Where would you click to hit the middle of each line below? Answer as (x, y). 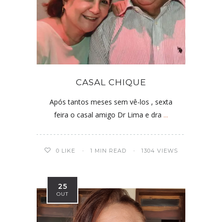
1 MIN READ (108, 150)
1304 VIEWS (160, 150)
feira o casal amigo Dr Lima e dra (109, 114)
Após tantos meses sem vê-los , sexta (111, 102)
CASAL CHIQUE (111, 82)
